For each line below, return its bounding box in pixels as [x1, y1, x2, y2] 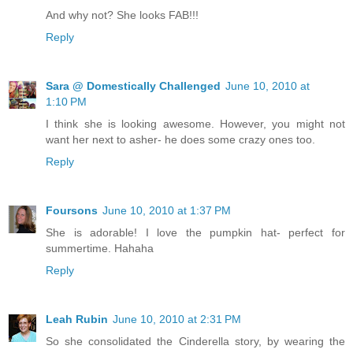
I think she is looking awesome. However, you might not [46, 117, 345, 131]
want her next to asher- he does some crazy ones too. [46, 133, 315, 147]
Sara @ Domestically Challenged [46, 80, 221, 93]
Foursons [46, 204, 98, 217]
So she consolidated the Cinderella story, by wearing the [46, 335, 345, 348]
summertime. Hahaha [46, 242, 154, 255]
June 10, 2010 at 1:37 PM [102, 204, 231, 217]
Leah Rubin [46, 313, 108, 326]
